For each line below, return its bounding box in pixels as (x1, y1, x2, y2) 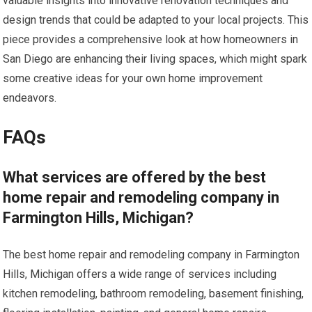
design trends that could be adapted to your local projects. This (3, 13, 309, 27)
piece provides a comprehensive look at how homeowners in (3, 33, 299, 47)
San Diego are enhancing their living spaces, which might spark (3, 52, 308, 66)
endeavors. (3, 91, 57, 105)
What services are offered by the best (3, 169, 267, 187)
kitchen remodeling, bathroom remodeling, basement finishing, (3, 287, 304, 301)
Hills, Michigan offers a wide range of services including (3, 267, 277, 281)
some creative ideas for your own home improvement (3, 72, 263, 86)
